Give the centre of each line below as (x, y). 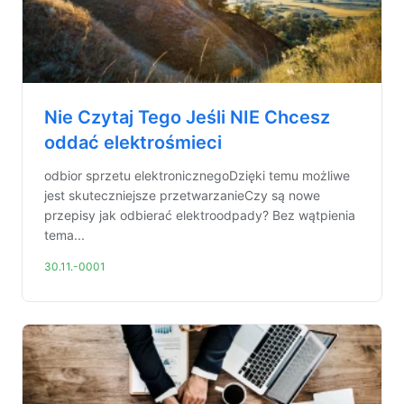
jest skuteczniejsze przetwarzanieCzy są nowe (182, 195)
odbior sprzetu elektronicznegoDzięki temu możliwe (197, 175)
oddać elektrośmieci (133, 142)
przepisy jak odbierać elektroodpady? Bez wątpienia (200, 215)
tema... (64, 235)
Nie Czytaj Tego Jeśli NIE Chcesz (187, 117)
